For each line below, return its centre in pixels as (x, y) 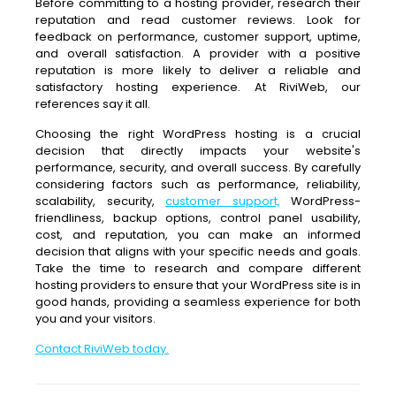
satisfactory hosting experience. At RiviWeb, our (198, 88)
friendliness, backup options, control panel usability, (198, 218)
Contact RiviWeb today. (102, 349)
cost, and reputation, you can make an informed (198, 235)
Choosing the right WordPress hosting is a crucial (198, 134)
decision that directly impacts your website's (198, 151)
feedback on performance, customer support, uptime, (198, 37)
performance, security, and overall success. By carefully (198, 168)
